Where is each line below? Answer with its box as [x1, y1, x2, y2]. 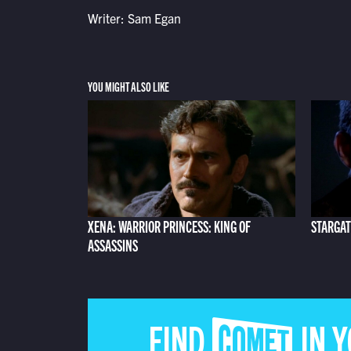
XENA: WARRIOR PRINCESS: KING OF [87, 215, 251, 236]
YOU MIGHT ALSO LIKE [87, 78, 169, 95]
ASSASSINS [87, 234, 138, 255]
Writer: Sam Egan [87, 9, 181, 26]
